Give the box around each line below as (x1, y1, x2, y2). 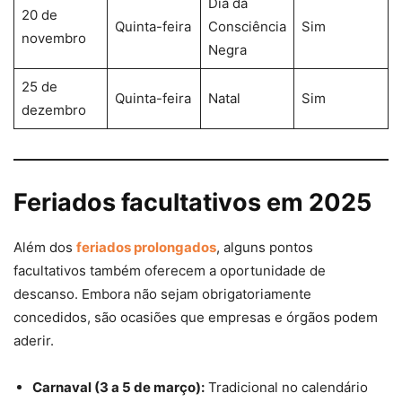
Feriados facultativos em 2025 (13, 188, 371, 218)
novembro (21, 29, 86, 47)
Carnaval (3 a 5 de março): (32, 379, 205, 397)
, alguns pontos (216, 239, 313, 257)
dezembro (21, 100, 86, 118)
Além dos (13, 239, 76, 257)
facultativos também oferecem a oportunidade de (13, 262, 326, 280)
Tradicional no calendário (205, 379, 368, 397)
